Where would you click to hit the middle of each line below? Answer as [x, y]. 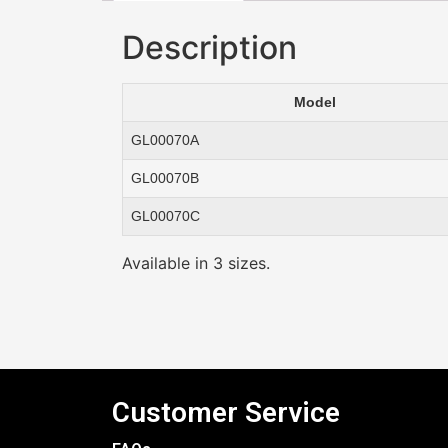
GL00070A [165, 139]
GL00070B [165, 177]
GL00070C [165, 215]
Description [209, 47]
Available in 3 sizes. [196, 262]
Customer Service [226, 413]
